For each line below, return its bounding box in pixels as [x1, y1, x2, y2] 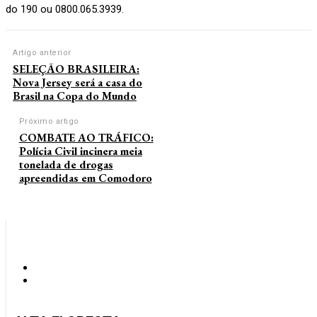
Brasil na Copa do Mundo [13, 88, 137, 103]
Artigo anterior [13, 47, 71, 57]
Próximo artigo [18, 116, 79, 126]
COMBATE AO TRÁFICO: [18, 129, 154, 145]
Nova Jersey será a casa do [13, 74, 142, 90]
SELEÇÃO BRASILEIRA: [13, 61, 139, 76]
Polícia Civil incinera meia [18, 143, 142, 158]
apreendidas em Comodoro [18, 170, 152, 185]
